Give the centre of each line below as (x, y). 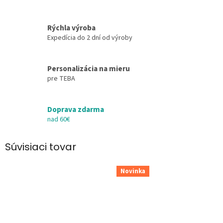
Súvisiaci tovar (41, 147)
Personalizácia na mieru (89, 69)
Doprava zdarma (76, 109)
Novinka (133, 171)
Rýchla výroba (71, 28)
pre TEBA (61, 79)
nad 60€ (59, 119)
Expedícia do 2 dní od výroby (90, 38)
